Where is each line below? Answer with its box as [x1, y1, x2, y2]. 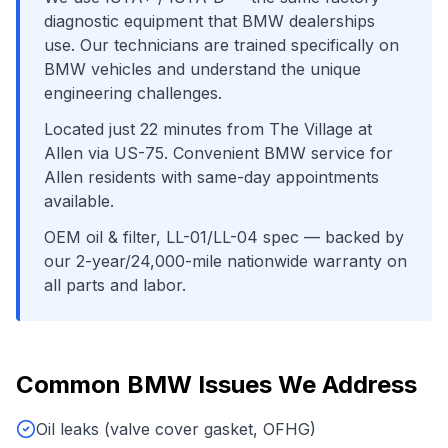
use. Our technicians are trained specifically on [44, 35, 399, 55]
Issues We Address [192, 370, 417, 399]
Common [16, 370, 127, 399]
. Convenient [164, 143, 264, 163]
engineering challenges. [44, 83, 222, 103]
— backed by [299, 227, 404, 247]
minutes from [158, 119, 269, 139]
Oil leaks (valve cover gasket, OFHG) [36, 419, 316, 439]
